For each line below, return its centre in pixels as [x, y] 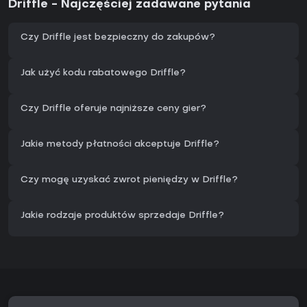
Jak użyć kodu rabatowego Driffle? [103, 73]
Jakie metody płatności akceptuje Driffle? [120, 145]
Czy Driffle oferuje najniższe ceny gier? [113, 109]
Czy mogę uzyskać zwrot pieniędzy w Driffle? [129, 180]
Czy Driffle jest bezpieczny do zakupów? [118, 38]
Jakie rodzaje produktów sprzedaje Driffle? [122, 216]
